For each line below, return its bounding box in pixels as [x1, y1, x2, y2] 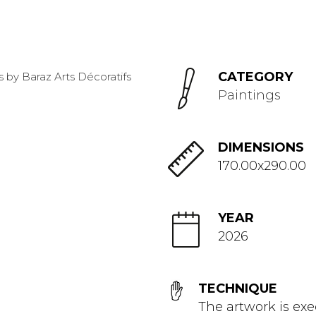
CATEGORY [218, 69, 293, 85]
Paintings [218, 87, 281, 103]
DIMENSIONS [218, 140, 304, 155]
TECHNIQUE [197, 281, 277, 296]
